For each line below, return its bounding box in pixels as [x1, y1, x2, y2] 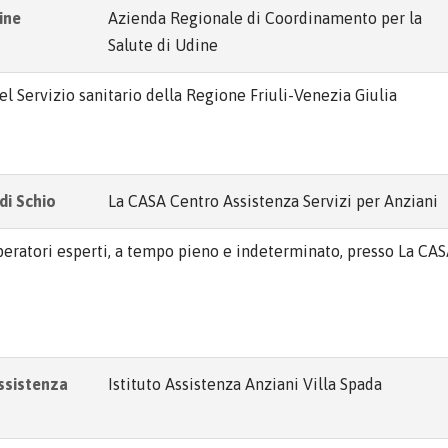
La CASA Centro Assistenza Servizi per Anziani [108, 192, 438, 210]
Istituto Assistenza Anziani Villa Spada [108, 375, 382, 393]
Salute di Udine [108, 36, 218, 54]
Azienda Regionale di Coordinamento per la [108, 9, 422, 27]
